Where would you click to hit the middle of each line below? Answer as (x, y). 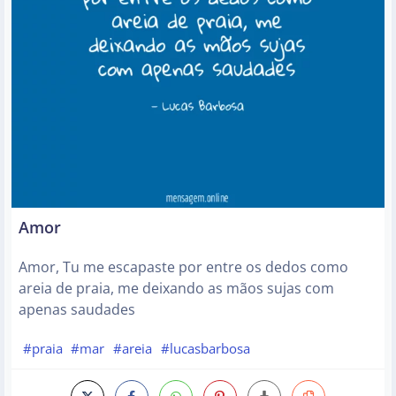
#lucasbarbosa (205, 348)
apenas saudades (77, 309)
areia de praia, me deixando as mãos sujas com (176, 288)
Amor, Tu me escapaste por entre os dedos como (183, 267)
